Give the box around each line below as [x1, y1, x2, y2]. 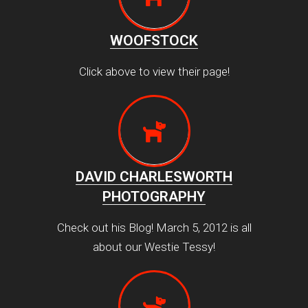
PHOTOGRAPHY [102, 188, 206, 205]
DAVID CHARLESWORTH [76, 168, 232, 185]
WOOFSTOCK [110, 32, 198, 49]
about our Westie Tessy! [93, 239, 215, 254]
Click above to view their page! [78, 64, 230, 78]
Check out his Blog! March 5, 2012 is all [56, 220, 252, 234]
